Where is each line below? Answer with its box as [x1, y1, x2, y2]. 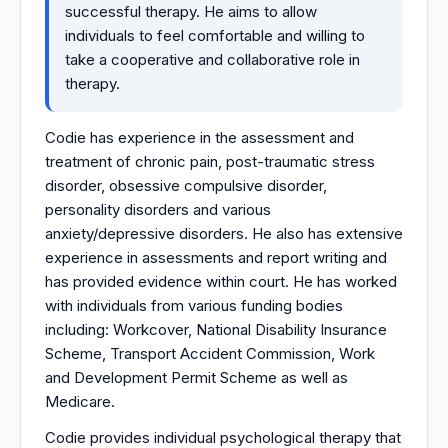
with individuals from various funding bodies [45, 295, 343, 315]
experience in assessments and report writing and [45, 247, 387, 267]
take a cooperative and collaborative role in [65, 49, 360, 69]
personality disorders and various [45, 199, 271, 219]
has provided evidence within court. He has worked [45, 271, 397, 291]
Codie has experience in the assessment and [45, 127, 354, 147]
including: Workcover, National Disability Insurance [45, 319, 387, 339]
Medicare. [45, 391, 115, 411]
